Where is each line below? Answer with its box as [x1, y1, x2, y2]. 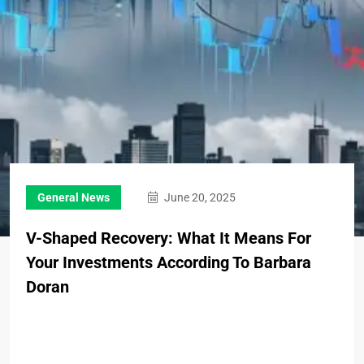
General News [37, 191, 110, 204]
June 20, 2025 [162, 191, 236, 204]
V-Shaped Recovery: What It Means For [26, 228, 311, 248]
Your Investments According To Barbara [26, 253, 311, 272]
